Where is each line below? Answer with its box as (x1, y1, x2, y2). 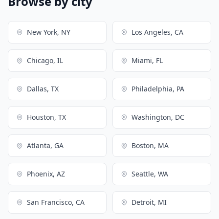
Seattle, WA (131, 169, 168, 178)
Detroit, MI (131, 197, 167, 207)
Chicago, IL (27, 55, 63, 65)
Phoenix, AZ (27, 169, 65, 178)
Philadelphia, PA (131, 84, 184, 93)
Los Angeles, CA (131, 27, 183, 37)
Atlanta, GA (27, 140, 64, 150)
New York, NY (27, 27, 70, 37)
